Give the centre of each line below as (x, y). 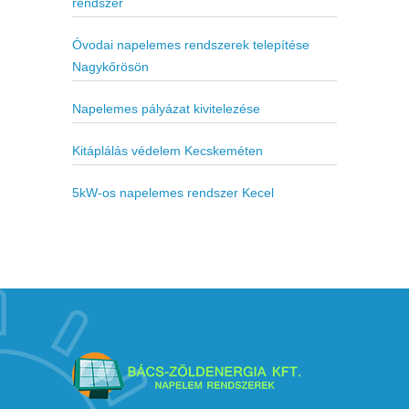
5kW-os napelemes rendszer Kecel (173, 193)
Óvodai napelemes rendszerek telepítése (191, 45)
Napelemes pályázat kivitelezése (166, 109)
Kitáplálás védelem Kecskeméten (168, 151)
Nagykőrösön (110, 67)
